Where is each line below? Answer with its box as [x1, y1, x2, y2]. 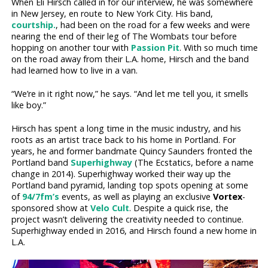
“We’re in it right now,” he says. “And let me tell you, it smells [11, 88, 249, 100]
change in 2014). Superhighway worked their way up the [11, 168, 232, 180]
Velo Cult [90, 202, 130, 214]
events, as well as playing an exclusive [59, 191, 214, 203]
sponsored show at [11, 202, 91, 214]
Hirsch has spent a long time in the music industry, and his [11, 123, 242, 135]
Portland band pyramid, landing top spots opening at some [11, 179, 249, 191]
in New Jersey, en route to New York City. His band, [11, 7, 214, 19]
